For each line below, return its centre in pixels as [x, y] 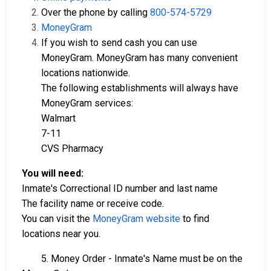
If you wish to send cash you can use [119, 43]
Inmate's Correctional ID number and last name [120, 188]
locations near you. [61, 234]
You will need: [53, 173]
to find [195, 219]
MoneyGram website [136, 219]
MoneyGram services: [87, 103]
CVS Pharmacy [72, 149]
